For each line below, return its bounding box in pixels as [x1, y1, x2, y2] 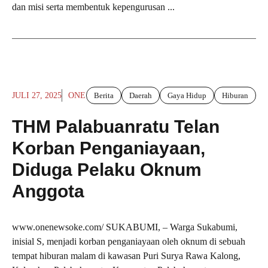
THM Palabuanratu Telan [12, 117, 220, 137]
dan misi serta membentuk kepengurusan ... [12, 2, 175, 13]
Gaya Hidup [167, 91, 206, 100]
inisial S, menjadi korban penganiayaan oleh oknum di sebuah [12, 236, 245, 247]
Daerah [129, 91, 152, 100]
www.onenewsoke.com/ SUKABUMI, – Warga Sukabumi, [12, 222, 237, 233]
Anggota [12, 181, 84, 202]
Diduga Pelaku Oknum [12, 160, 202, 180]
